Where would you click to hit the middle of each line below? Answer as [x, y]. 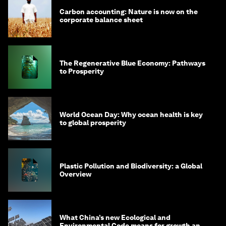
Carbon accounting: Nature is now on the [129, 12]
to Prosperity [82, 71]
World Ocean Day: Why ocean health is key [131, 115]
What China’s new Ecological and [115, 218]
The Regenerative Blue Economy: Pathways [132, 63]
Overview [75, 174]
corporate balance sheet [101, 20]
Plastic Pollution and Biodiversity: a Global [131, 166]
